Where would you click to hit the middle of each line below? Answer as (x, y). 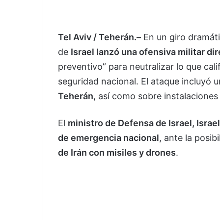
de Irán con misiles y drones (117, 153)
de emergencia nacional (109, 138)
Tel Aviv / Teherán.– (99, 37)
